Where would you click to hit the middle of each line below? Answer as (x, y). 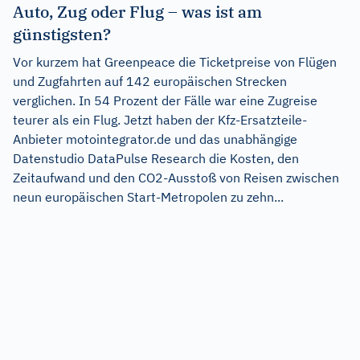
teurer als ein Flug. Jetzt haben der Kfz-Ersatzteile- (160, 119)
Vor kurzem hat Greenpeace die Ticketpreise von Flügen (175, 61)
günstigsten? (62, 34)
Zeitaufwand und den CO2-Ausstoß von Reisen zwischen (176, 177)
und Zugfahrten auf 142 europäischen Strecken (150, 81)
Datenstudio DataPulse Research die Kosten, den (156, 158)
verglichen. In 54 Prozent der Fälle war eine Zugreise (165, 100)
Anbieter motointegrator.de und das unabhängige (155, 139)
